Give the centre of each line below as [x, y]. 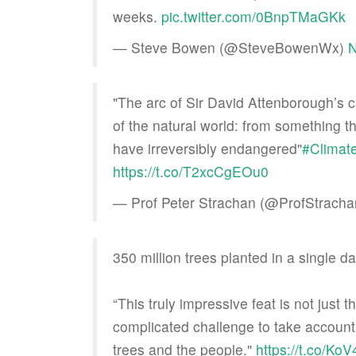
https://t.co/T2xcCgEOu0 [191, 171]
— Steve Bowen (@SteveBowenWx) [230, 47]
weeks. [137, 16]
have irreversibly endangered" [207, 148]
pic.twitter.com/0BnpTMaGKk [253, 16]
